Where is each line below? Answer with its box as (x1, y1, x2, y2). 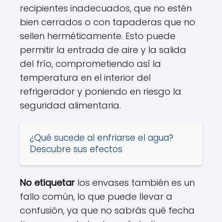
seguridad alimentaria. (20, 99, 121, 111)
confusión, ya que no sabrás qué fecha (20, 204, 195, 217)
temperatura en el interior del (20, 71, 151, 84)
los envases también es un (75, 176, 195, 189)
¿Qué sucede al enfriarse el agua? (30, 132, 173, 144)
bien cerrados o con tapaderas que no (20, 16, 195, 28)
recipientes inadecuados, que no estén (20, 2, 192, 14)
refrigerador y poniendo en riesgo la (20, 85, 181, 98)
